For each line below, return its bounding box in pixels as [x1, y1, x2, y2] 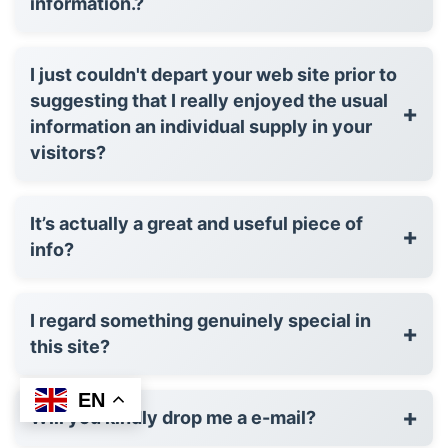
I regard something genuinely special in [30, 309, 371, 331]
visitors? [30, 141, 106, 163]
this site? [30, 335, 110, 357]
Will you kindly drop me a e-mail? [30, 406, 316, 428]
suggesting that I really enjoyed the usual [30, 89, 388, 111]
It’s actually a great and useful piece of [30, 212, 363, 234]
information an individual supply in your [30, 115, 372, 137]
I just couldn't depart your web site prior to [30, 63, 397, 85]
